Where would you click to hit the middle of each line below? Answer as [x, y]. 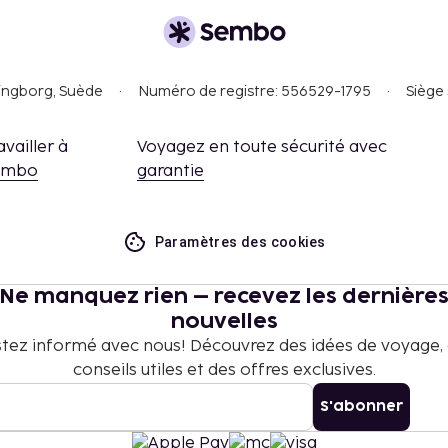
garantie [170, 171]
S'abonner [361, 406]
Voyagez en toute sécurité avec [261, 147]
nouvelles [224, 321]
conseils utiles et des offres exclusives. [224, 370]
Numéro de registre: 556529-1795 [254, 91]
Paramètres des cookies [240, 241]
